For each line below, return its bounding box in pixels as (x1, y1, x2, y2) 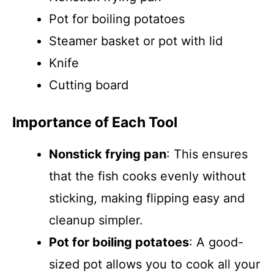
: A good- (189, 235, 243, 250)
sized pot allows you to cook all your (49, 257, 260, 272)
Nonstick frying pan (49, 147, 166, 161)
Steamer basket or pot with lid (49, 34, 223, 48)
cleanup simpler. (49, 213, 143, 228)
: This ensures (166, 147, 248, 161)
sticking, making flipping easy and (49, 191, 245, 206)
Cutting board (49, 78, 128, 92)
